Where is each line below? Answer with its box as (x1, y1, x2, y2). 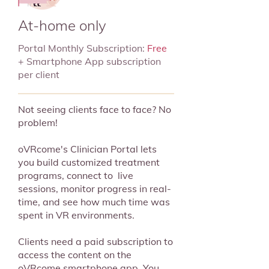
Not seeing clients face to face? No (18, 103, 171, 115)
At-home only (18, 16, 106, 34)
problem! (18, 116, 58, 128)
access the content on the (18, 249, 131, 261)
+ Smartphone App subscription (18, 55, 161, 67)
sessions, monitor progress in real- (18, 183, 171, 195)
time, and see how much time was (18, 196, 170, 208)
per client (18, 68, 59, 80)
